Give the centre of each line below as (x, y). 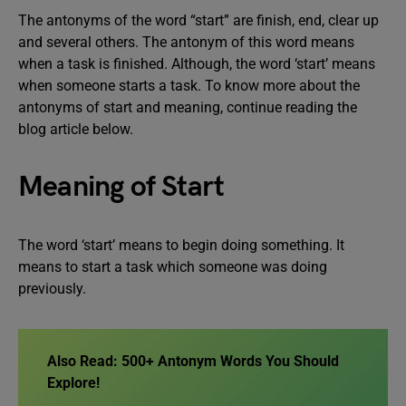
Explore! (73, 383)
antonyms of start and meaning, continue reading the (188, 107)
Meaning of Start (121, 187)
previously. (52, 289)
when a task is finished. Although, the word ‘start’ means (197, 64)
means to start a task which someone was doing (173, 267)
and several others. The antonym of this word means (186, 42)
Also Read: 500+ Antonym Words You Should (193, 361)
